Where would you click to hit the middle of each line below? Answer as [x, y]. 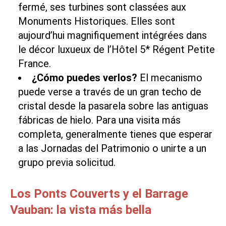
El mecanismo [170, 77]
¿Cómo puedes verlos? [84, 77]
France [34, 63]
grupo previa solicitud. [67, 162]
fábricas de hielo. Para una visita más [99, 120]
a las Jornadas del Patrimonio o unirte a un [112, 148]
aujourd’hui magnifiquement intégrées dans [112, 35]
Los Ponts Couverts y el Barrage [99, 193]
